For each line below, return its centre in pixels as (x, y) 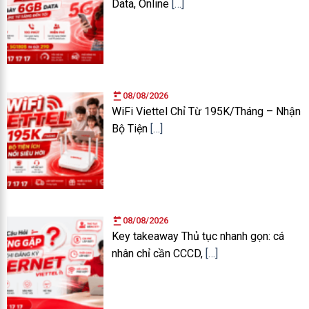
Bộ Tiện (131, 128)
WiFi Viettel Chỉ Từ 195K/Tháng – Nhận (206, 111)
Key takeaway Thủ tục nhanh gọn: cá (198, 236)
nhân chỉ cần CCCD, (159, 253)
